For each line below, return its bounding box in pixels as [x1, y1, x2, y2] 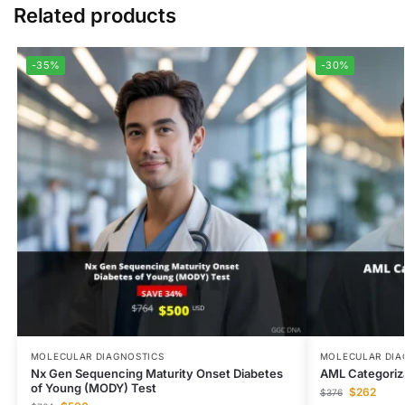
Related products [14, 4, 176, 28]
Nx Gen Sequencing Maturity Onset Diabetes [30, 366, 283, 381]
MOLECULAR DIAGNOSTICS [30, 351, 165, 363]
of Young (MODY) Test [30, 381, 156, 396]
